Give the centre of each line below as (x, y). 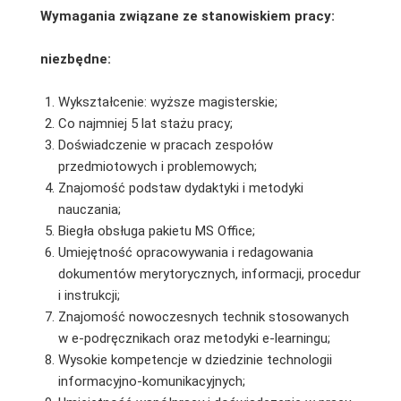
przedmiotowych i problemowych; (157, 166)
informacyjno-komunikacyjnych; (151, 381)
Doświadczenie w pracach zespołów (165, 145)
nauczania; (89, 209)
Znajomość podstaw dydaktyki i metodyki (180, 188)
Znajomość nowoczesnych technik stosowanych (203, 316)
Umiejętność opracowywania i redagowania (185, 252)
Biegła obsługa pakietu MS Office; (156, 230)
